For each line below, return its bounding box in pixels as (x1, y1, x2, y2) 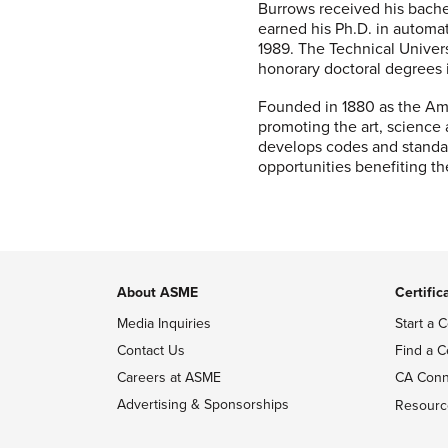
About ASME (117, 284, 198, 301)
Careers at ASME (117, 369, 221, 386)
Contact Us (117, 342, 185, 359)
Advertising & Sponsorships (117, 396, 289, 413)
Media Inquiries (117, 315, 211, 332)
